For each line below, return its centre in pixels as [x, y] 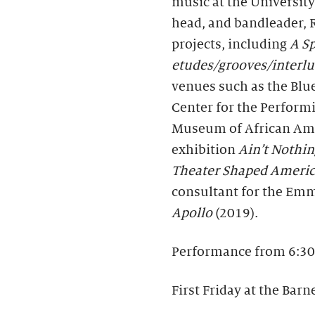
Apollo [193, 213]
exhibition [205, 150]
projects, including [231, 45]
